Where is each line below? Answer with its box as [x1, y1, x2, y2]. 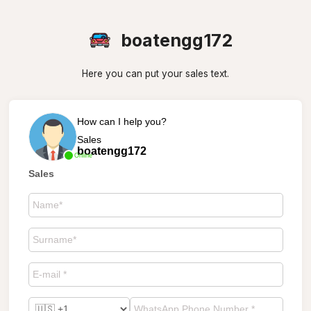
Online [74, 151, 92, 159]
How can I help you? [76, 115, 167, 127]
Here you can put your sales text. [82, 68, 229, 79]
